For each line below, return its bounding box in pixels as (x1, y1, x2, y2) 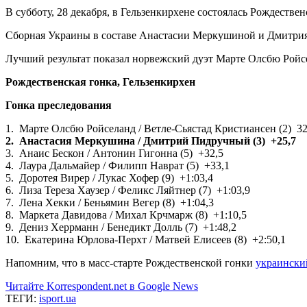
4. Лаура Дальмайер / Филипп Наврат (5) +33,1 (5, 159, 230, 171)
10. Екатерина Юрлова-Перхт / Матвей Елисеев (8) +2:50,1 (5, 233, 286, 245)
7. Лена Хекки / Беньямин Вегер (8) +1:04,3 (5, 196, 214, 208)
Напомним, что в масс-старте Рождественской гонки (5, 256, 256, 269)
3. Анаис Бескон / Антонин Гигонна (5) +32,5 (5, 147, 223, 159)
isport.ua (39, 292, 76, 304)
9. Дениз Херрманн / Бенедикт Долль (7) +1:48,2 (5, 221, 236, 233)
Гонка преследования (5, 99, 112, 111)
